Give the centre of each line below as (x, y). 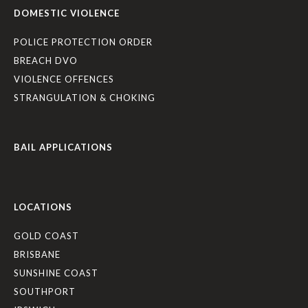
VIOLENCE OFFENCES (64, 79)
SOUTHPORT (45, 291)
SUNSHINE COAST (56, 273)
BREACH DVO (46, 60)
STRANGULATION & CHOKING (85, 98)
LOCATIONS (43, 207)
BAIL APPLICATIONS (63, 147)
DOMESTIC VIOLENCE (67, 13)
